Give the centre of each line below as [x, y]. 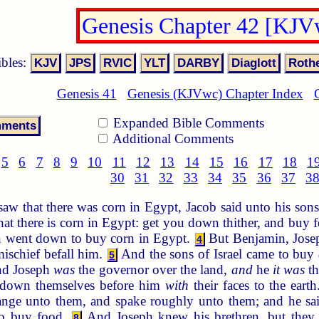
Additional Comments [172, 138]
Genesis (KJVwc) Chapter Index [215, 94]
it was [289, 269]
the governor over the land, [153, 269]
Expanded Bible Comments [187, 122]
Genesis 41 [87, 94]
